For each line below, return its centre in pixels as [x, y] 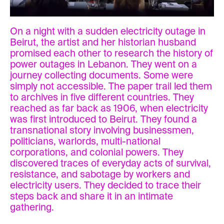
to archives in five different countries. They [102, 97]
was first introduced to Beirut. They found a [103, 119]
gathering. [32, 207]
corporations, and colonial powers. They [97, 152]
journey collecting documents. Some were [101, 75]
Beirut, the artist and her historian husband [103, 42]
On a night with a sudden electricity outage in [108, 31]
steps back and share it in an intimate [91, 196]
